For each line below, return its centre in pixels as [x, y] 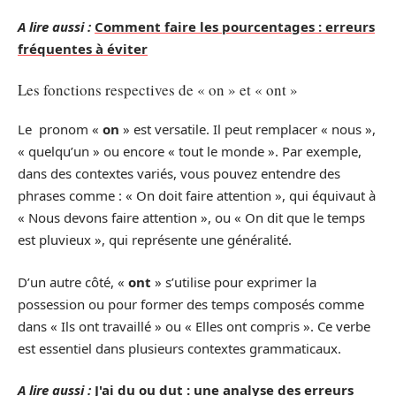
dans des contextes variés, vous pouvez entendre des [179, 174]
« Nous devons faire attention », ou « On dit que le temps [191, 218]
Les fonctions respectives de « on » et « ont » [158, 89]
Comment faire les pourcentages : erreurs [235, 27]
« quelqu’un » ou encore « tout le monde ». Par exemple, [190, 152]
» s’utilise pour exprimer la [234, 282]
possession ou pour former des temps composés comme [191, 304]
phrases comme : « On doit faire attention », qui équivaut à [197, 196]
